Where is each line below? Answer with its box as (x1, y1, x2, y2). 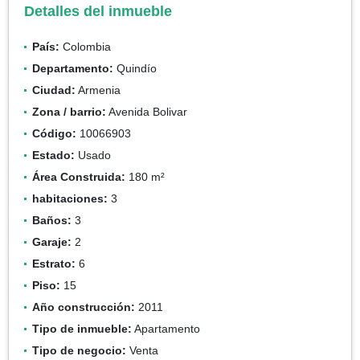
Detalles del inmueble (24, 2, 172, 19)
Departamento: (32, 61, 113, 75)
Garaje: (32, 235, 72, 248)
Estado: (32, 148, 75, 162)
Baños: (32, 213, 72, 227)
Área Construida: (32, 170, 125, 183)
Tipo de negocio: (32, 343, 126, 357)
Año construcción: (32, 300, 135, 313)
